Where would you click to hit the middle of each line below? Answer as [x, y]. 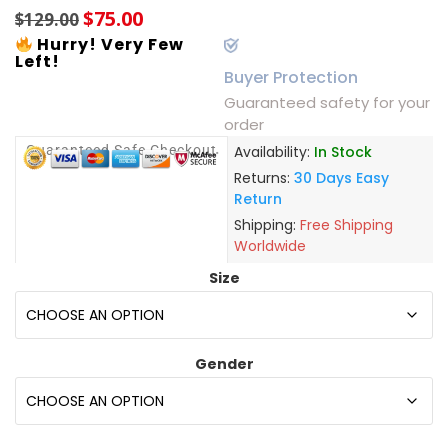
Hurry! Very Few [109, 45]
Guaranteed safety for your [327, 103]
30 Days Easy [341, 178]
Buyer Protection [291, 78]
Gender [224, 364]
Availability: [273, 152]
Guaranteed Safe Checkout [121, 150]
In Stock [342, 152]
